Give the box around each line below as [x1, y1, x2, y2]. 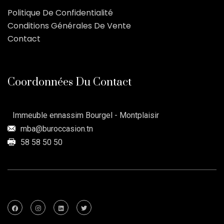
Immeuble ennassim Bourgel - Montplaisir [12, 110, 159, 120]
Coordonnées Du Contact [7, 75, 131, 89]
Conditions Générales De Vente [7, 19, 131, 31]
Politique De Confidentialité [7, 6, 113, 18]
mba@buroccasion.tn [20, 123, 93, 133]
